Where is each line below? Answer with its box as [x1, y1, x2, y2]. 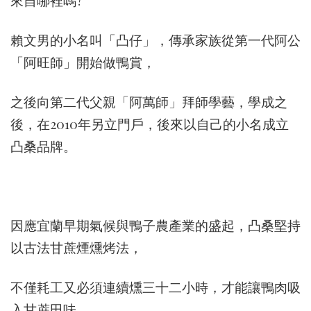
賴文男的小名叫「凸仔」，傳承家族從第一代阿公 [10, 31, 301, 49]
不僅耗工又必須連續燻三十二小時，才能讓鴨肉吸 [10, 278, 301, 296]
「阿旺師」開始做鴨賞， [10, 53, 155, 71]
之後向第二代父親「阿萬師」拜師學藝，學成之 [10, 92, 287, 110]
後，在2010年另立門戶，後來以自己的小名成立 [10, 115, 289, 133]
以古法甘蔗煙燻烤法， [10, 238, 142, 256]
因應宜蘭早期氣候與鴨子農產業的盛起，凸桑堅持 [10, 216, 301, 234]
